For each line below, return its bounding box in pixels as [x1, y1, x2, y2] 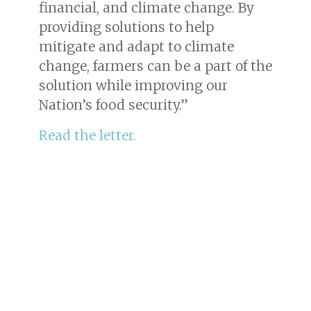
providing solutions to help [39, 18, 214, 35]
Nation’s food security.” [39, 96, 188, 113]
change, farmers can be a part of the [39, 57, 272, 74]
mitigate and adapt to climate [39, 37, 234, 55]
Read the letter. [39, 126, 136, 144]
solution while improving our [39, 76, 228, 94]
